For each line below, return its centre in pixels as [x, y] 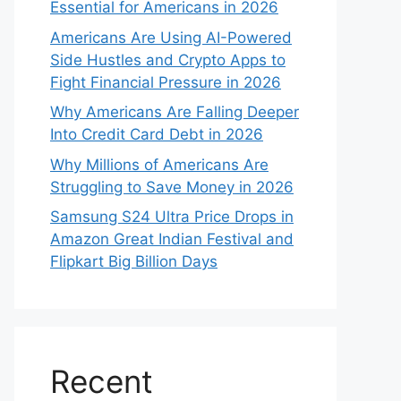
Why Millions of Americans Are [159, 164]
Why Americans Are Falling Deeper [175, 112]
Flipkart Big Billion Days [134, 261]
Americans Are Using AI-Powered [171, 37]
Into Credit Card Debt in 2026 [157, 134]
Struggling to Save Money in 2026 [172, 187]
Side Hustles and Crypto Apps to [168, 60]
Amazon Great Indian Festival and [172, 239]
